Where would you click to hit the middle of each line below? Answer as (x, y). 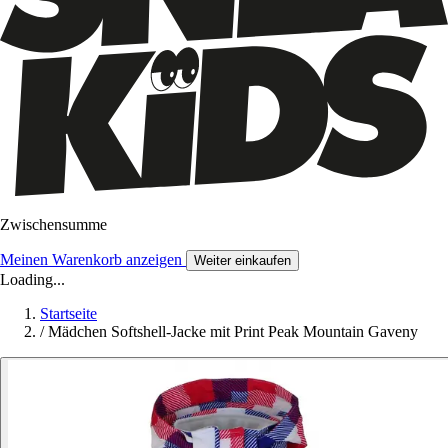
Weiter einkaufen (242, 260)
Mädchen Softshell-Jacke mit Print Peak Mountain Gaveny (233, 331)
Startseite (68, 313)
